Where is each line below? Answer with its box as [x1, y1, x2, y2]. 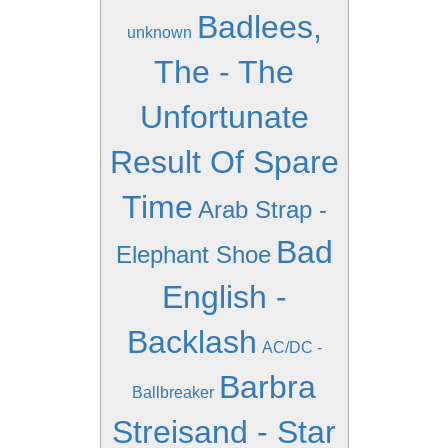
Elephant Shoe [115, 241, 271, 268]
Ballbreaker [132, 384, 214, 401]
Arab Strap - [197, 196, 327, 223]
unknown [126, 24, 192, 41]
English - [161, 279, 287, 315]
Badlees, [196, 9, 322, 45]
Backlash [126, 324, 257, 360]
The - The [154, 54, 294, 90]
